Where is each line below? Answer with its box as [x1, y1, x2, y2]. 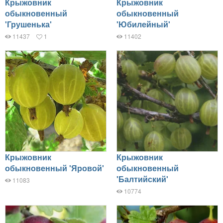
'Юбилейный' [116, 18, 170, 30]
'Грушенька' [5, 18, 52, 30]
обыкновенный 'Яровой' [5, 162, 104, 174]
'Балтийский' [116, 173, 168, 185]
